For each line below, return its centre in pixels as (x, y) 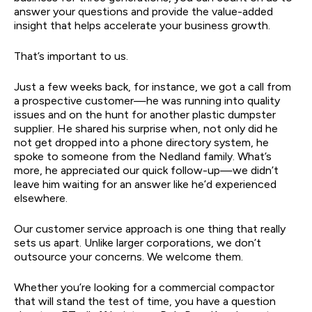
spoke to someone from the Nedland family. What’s (143, 156)
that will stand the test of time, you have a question (145, 301)
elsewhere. (41, 198)
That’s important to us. (71, 56)
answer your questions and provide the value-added (143, 11)
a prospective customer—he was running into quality (147, 100)
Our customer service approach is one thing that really (150, 228)
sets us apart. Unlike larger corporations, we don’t (138, 242)
